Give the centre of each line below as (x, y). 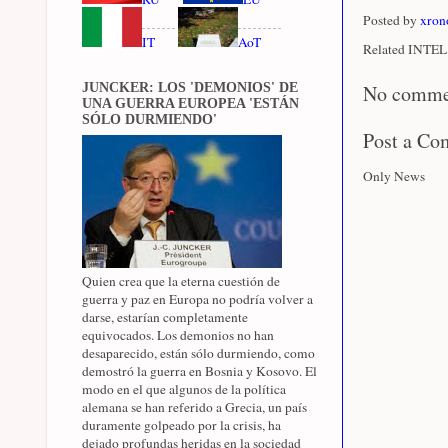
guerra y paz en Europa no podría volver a (197, 298)
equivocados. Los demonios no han (178, 334)
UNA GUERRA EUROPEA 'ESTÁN (190, 103)
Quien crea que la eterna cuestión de (181, 280)
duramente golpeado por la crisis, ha (181, 424)
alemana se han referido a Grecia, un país (194, 406)
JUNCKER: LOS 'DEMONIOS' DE (190, 87)
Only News (394, 176)
